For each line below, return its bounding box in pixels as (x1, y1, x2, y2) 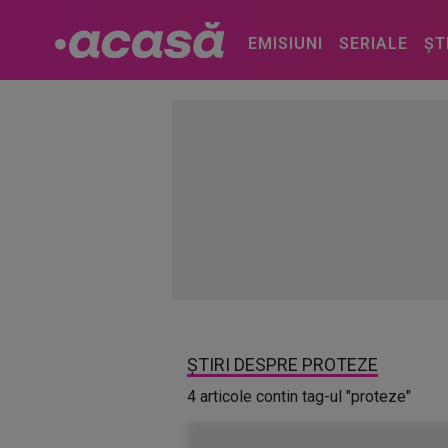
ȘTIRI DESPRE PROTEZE (187, 354, 378, 375)
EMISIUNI (247, 34, 323, 53)
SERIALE (338, 34, 408, 53)
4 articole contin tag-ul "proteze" (187, 387, 411, 406)
